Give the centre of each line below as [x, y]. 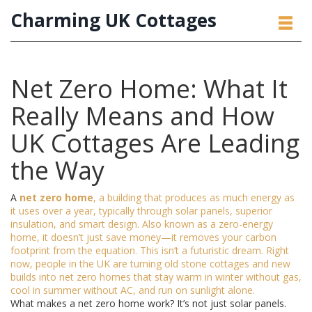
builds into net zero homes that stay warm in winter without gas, [156, 277]
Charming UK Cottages [114, 20]
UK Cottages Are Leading [155, 143]
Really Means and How [142, 116]
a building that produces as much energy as [197, 197]
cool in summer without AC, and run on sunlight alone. [133, 290]
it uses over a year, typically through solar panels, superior [141, 211]
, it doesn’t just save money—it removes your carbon [157, 237]
